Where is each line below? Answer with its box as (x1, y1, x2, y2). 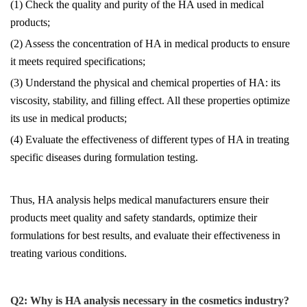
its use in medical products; (10, 112, 127, 124)
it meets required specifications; (10, 56, 145, 67)
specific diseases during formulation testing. (10, 151, 198, 163)
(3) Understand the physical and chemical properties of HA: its (10, 77, 280, 88)
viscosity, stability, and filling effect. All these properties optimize (10, 95, 290, 106)
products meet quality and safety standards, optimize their (10, 212, 257, 223)
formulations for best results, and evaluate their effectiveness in (10, 230, 280, 241)
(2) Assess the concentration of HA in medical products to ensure (10, 38, 290, 49)
